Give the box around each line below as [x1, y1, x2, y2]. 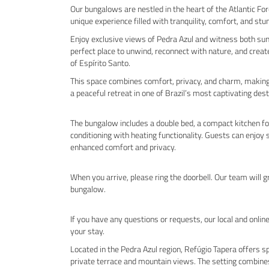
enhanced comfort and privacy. [70, 141, 176, 153]
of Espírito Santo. [70, 56, 130, 69]
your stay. [70, 225, 104, 237]
